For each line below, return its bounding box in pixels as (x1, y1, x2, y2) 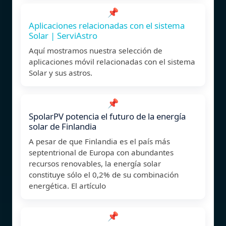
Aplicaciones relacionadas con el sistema (29, 19, 185, 31)
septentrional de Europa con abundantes (29, 147, 174, 157)
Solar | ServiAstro (29, 29, 97, 41)
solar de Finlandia (29, 120, 96, 132)
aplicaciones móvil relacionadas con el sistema (29, 56, 195, 67)
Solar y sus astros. (29, 67, 92, 78)
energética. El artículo (29, 180, 106, 191)
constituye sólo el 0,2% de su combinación (29, 169, 179, 180)
